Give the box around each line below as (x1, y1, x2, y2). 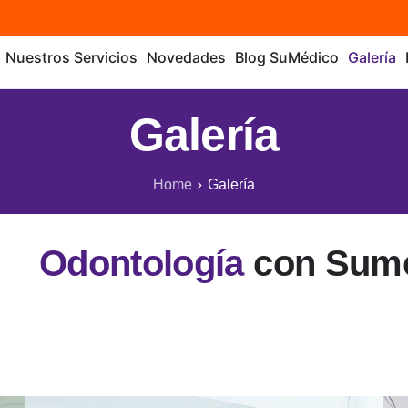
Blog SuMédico (234, 48, 339, 66)
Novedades (146, 48, 226, 66)
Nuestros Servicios (5, 48, 138, 66)
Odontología (38, 243, 244, 284)
